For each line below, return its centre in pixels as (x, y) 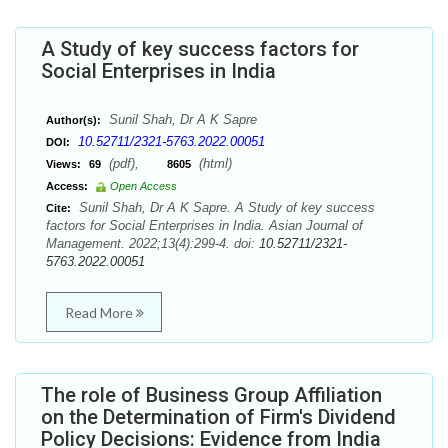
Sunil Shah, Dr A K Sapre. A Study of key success (225, 207)
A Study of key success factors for (200, 49)
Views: (63, 164)
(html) (213, 163)
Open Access (143, 186)
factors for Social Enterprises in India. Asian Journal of (204, 225)
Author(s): (73, 120)
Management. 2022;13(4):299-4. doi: (152, 243)
